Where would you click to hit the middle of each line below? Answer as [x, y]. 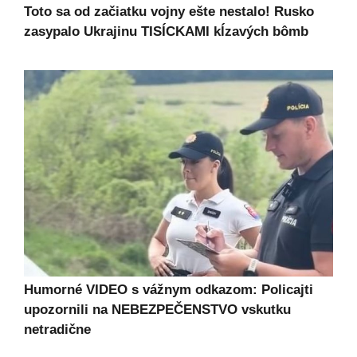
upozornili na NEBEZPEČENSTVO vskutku [157, 309]
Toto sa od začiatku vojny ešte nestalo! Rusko [169, 12]
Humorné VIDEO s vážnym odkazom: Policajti [169, 289]
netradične [57, 329]
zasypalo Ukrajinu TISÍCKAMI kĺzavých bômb [166, 32]
